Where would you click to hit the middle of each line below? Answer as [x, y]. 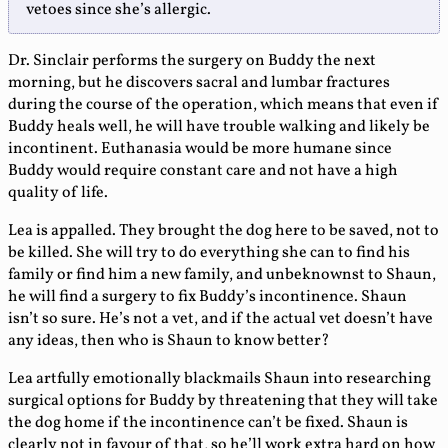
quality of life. [58, 193]
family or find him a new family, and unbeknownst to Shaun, [222, 275]
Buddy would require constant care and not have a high [203, 171]
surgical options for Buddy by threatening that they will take [223, 401]
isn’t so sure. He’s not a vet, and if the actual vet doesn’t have [220, 319]
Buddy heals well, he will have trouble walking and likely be [219, 127]
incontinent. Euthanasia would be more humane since [200, 149]
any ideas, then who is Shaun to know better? [169, 341]
